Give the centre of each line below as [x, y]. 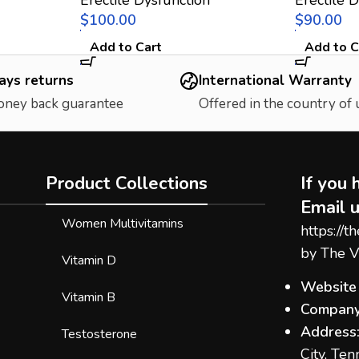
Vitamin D [89, 260]
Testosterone [99, 334]
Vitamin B [88, 297]
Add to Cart [125, 47]
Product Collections [126, 183]
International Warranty [275, 80]
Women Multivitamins [122, 223]
